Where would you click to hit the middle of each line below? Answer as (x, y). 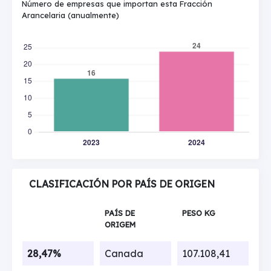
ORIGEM (120, 224)
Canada (124, 253)
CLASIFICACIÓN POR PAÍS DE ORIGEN (122, 184)
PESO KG (198, 213)
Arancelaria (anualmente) (70, 15)
